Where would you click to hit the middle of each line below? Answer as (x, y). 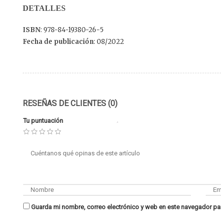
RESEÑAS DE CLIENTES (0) (70, 103)
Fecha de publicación (58, 41)
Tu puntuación (43, 120)
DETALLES (44, 8)
